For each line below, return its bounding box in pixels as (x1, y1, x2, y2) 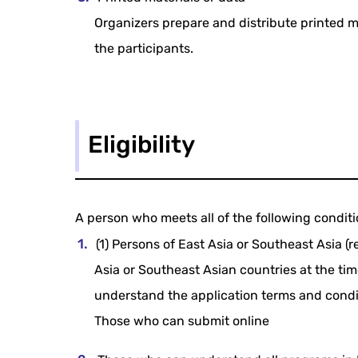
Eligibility (88, 130, 196, 160)
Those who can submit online (94, 313, 270, 329)
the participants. (94, 41, 194, 57)
